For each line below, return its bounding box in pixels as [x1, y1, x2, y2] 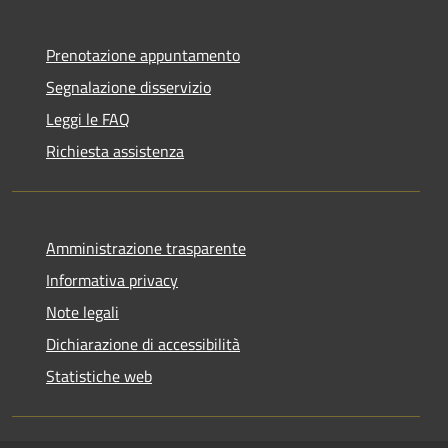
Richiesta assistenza [46, 139, 184, 164]
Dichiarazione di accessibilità [46, 332, 240, 357]
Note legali [46, 300, 119, 325]
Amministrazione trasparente [46, 236, 246, 261]
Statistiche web [46, 364, 152, 389]
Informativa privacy [46, 268, 178, 293]
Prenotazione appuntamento [46, 43, 240, 68]
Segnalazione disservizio [46, 75, 211, 100]
